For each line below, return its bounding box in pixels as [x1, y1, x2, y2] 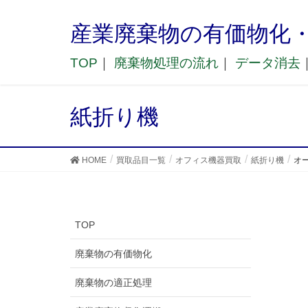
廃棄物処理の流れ [114, 56, 219, 70]
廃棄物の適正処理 [75, 277, 152, 288]
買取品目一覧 [116, 155, 166, 165]
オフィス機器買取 [175, 155, 241, 165]
